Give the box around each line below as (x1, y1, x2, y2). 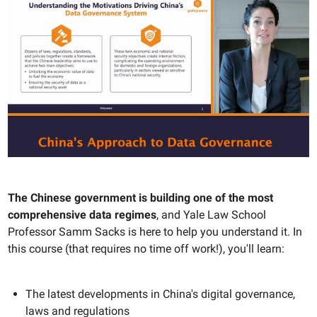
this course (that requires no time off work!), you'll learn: (8, 241, 284, 255)
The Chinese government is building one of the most (8, 190, 273, 204)
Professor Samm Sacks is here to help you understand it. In (8, 224, 302, 238)
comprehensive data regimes (8, 207, 156, 221)
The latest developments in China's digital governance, (25, 287, 295, 301)
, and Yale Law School (156, 207, 266, 221)
